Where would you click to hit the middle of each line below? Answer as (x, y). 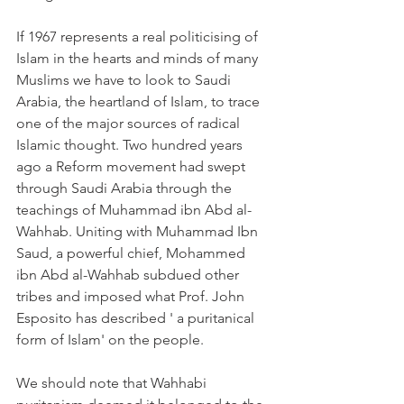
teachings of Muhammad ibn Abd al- (134, 210)
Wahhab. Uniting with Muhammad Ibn (139, 231)
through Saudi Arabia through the (126, 188)
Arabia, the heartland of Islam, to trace (140, 101)
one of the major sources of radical (130, 123)
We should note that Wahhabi (113, 383)
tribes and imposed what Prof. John (132, 296)
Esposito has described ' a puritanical (137, 318)
